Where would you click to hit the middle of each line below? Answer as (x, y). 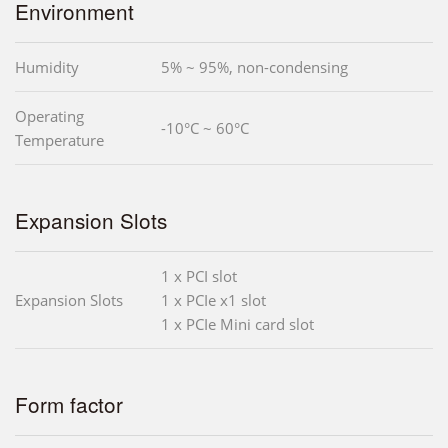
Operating (49, 116)
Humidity (47, 67)
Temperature (59, 140)
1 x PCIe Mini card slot (237, 324)
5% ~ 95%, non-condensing (254, 67)
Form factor (69, 404)
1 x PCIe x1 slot (213, 300)
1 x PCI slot (199, 276)
